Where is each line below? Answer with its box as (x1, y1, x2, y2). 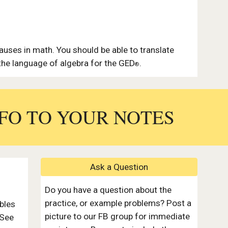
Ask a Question (90, 162, 148, 172)
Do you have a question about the (44, 185, 172, 195)
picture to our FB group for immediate (44, 211, 190, 221)
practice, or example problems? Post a (44, 198, 191, 208)
